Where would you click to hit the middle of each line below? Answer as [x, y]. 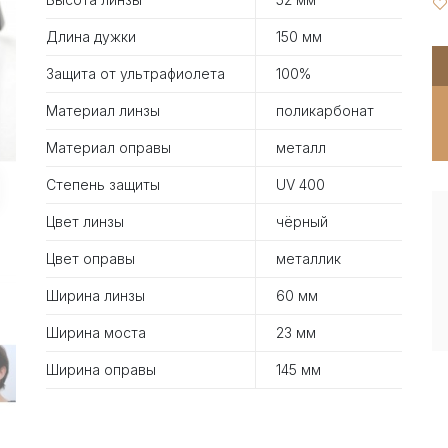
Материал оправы [108, 147]
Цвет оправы [90, 258]
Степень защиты [103, 184]
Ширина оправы [101, 369]
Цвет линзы [85, 221]
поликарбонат [325, 110]
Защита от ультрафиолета [135, 73]
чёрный [302, 221]
